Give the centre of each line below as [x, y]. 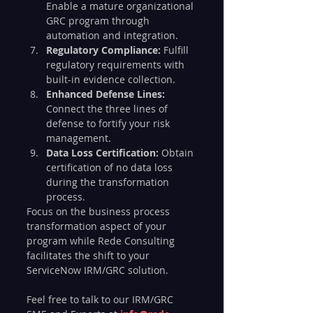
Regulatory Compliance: [103, 50]
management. [79, 138]
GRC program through [99, 20]
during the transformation [109, 182]
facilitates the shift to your [89, 255]
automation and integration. [112, 35]
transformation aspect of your [98, 226]
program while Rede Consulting [102, 240]
